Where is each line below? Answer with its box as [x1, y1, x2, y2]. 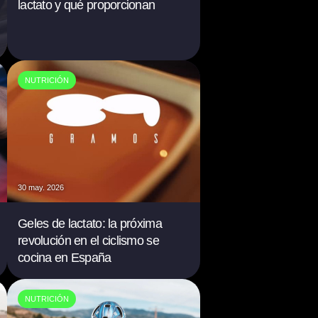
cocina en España [18, 251, 111, 265]
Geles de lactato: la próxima [18, 216, 162, 231]
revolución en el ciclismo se [18, 234, 159, 248]
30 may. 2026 [18, 183, 65, 192]
